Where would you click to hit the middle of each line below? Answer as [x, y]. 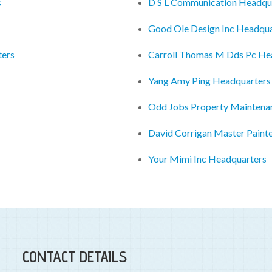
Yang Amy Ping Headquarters [209, 81]
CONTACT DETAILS [75, 257]
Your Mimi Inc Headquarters [207, 159]
